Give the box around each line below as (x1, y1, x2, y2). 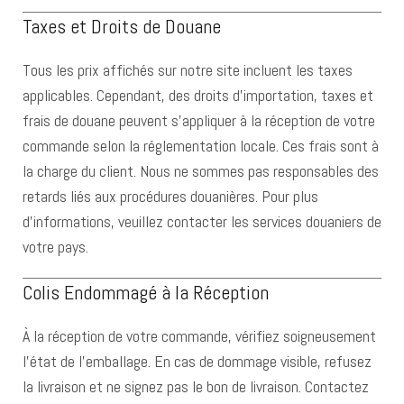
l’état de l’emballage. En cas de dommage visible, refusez (23, 351, 372, 372)
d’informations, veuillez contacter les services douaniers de (23, 211, 381, 232)
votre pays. (23, 236, 88, 257)
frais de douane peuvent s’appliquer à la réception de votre (23, 110, 375, 131)
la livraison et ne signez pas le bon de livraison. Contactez (23, 376, 369, 397)
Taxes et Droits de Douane (23, 14, 221, 39)
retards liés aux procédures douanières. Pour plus (23, 186, 318, 207)
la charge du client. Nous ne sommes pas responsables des (23, 161, 379, 181)
